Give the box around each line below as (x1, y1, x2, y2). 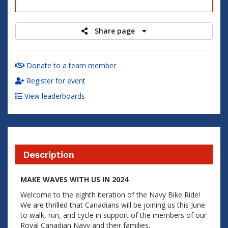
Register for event (24, 76, 85, 85)
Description (23, 149, 74, 160)
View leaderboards (22, 91, 85, 101)
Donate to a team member (24, 61, 116, 70)
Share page (95, 26, 137, 36)
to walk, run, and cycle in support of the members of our (20, 210, 207, 220)
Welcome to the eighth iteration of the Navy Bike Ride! (20, 190, 200, 199)
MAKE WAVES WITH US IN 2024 (20, 175, 128, 184)
